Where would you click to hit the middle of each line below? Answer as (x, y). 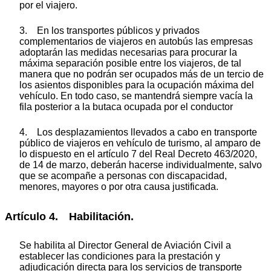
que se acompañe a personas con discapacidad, (123, 176)
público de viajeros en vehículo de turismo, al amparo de (140, 143)
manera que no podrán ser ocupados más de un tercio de (142, 74)
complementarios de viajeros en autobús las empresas (136, 42)
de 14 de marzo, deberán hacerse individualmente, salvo (141, 165)
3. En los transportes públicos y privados (109, 31)
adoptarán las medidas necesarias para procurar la (128, 53)
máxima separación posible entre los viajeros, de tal (130, 64)
